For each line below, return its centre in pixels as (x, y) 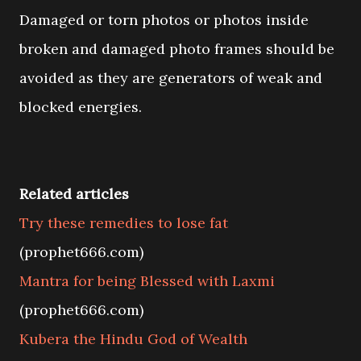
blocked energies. (81, 107)
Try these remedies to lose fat (124, 223)
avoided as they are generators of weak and (171, 78)
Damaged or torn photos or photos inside (164, 20)
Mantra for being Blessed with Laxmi (147, 281)
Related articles (74, 194)
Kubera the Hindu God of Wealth (133, 339)
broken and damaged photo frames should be (177, 49)
